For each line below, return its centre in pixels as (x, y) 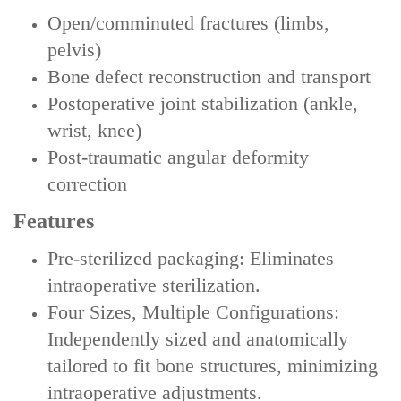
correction (87, 183)
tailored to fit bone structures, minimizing (213, 365)
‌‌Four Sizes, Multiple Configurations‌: (193, 311)
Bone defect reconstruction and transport (209, 76)
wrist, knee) (94, 130)
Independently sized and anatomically (198, 338)
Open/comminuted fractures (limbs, (188, 22)
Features (54, 221)
